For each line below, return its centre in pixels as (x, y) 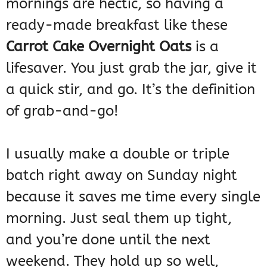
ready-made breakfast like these (117, 25)
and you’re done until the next (108, 240)
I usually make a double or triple (118, 154)
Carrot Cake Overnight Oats (99, 47)
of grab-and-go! (62, 111)
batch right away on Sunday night (122, 176)
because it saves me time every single (133, 197)
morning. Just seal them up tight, (119, 218)
